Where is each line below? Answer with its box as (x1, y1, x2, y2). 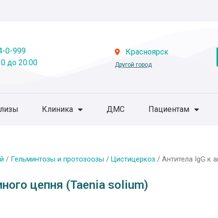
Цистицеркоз (111, 154, 155, 163)
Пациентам (148, 104, 189, 114)
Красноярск (126, 47, 169, 57)
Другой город (114, 61, 152, 69)
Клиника (42, 104, 73, 114)
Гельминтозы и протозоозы (11, 154, 104, 163)
